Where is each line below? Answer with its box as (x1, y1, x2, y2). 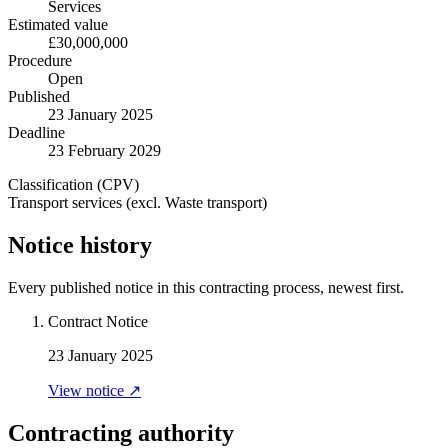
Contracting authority (8, 419, 234, 446)
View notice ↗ (48, 382, 141, 400)
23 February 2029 (48, 142, 161, 160)
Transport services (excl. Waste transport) (8, 194, 267, 212)
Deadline (8, 124, 65, 142)
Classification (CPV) (8, 176, 139, 194)
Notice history (8, 232, 152, 259)
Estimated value (8, 16, 108, 34)
